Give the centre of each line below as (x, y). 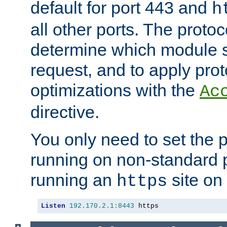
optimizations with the (115, 90)
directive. (65, 112)
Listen (53, 206)
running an (73, 180)
